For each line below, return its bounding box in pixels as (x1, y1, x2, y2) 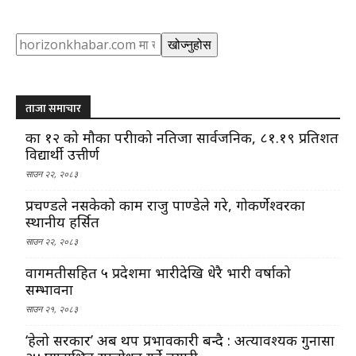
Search (15, 32, 56, 50)
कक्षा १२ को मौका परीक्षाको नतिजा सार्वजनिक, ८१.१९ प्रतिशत (25, 127, 339, 147)
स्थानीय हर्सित (25, 211, 99, 231)
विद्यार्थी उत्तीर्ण (25, 144, 99, 164)
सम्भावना (25, 279, 73, 299)
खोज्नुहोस (168, 35, 211, 53)
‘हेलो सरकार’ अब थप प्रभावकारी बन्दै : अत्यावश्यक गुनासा (25, 330, 335, 350)
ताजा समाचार (25, 99, 81, 118)
